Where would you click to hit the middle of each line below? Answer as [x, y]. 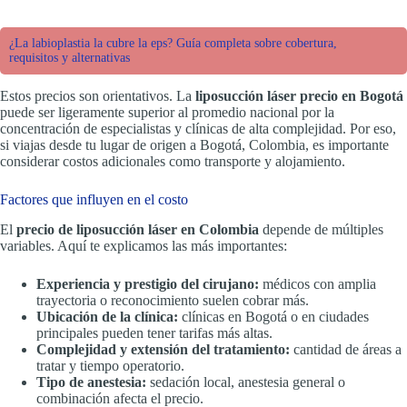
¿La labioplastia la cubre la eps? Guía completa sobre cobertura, [173, 44]
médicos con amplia [318, 283]
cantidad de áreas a [346, 349]
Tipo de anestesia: [91, 382]
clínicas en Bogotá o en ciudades [273, 316]
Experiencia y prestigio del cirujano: [148, 283]
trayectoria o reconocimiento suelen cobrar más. [173, 300]
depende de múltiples [321, 229]
